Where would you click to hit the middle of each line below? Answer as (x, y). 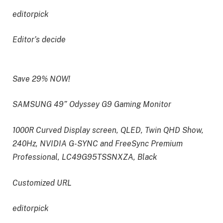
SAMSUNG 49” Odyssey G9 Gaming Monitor (92, 105)
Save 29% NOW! (41, 79)
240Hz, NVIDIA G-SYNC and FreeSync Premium (98, 144)
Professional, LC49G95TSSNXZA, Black (85, 157)
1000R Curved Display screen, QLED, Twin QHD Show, (108, 130)
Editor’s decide (39, 40)
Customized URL (42, 183)
